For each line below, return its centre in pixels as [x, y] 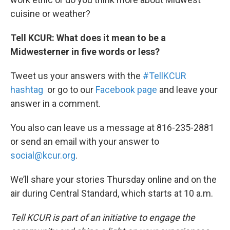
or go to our [69, 90]
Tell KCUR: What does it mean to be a [88, 38]
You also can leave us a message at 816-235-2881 [112, 128]
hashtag [27, 90]
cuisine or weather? [50, 14]
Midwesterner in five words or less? [85, 52]
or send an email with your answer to [85, 142]
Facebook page [126, 90]
